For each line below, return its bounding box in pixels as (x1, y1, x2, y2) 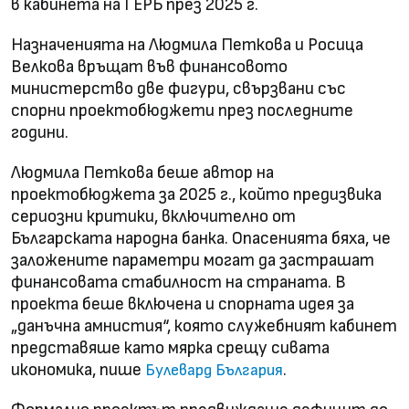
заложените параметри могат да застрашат (11, 249, 374, 271)
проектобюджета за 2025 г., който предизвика (11, 184, 382, 205)
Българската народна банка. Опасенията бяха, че (11, 227, 391, 249)
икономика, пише (11, 359, 145, 381)
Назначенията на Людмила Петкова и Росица (11, 34, 363, 56)
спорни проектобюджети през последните (11, 100, 353, 121)
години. (11, 121, 68, 143)
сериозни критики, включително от (11, 205, 296, 227)
